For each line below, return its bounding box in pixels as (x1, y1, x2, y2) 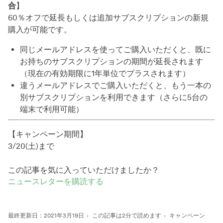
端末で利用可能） (20, 105, 84, 114)
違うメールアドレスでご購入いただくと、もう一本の (20, 81, 211, 91)
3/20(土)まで (8, 141, 54, 151)
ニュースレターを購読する (8, 177, 104, 187)
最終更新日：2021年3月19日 (8, 212, 84, 220)
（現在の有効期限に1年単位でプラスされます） (20, 69, 190, 79)
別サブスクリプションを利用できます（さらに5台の (20, 93, 208, 103)
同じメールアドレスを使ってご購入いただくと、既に (20, 45, 211, 55)
